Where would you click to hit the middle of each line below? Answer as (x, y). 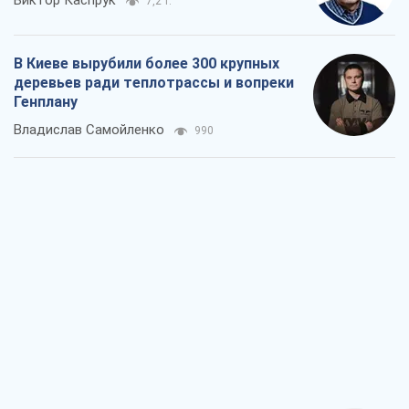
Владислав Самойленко (89, 130)
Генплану (46, 102)
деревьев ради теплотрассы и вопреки (154, 83)
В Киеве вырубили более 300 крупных (147, 64)
